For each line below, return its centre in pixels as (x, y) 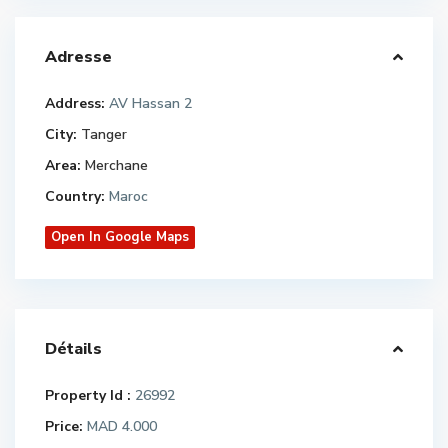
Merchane (116, 165)
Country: (75, 196)
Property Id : (88, 395)
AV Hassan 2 (148, 103)
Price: (64, 426)
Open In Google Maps (120, 237)
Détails (73, 349)
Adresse (78, 57)
